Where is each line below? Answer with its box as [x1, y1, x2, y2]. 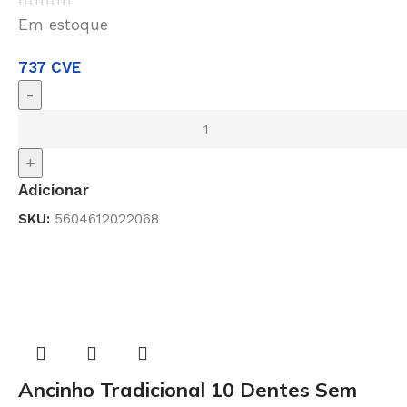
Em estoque [18, 15, 108, 35]
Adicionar [18, 181, 89, 200]
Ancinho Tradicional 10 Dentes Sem [18, 377, 357, 403]
